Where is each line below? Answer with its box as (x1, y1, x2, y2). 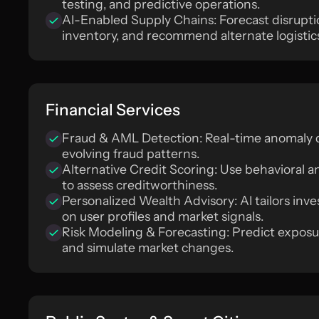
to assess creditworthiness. (62, 177, 218, 193)
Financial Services (46, 100, 180, 120)
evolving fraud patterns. (62, 146, 200, 162)
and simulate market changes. (62, 240, 234, 256)
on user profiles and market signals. (62, 209, 264, 224)
